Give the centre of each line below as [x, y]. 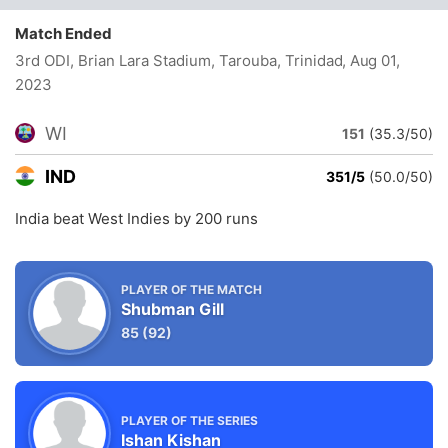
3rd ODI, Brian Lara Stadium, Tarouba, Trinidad [181, 60]
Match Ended [68, 33]
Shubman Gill [172, 309]
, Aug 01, [371, 60]
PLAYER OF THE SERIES [189, 420]
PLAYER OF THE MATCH [191, 289]
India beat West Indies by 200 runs [136, 218]
